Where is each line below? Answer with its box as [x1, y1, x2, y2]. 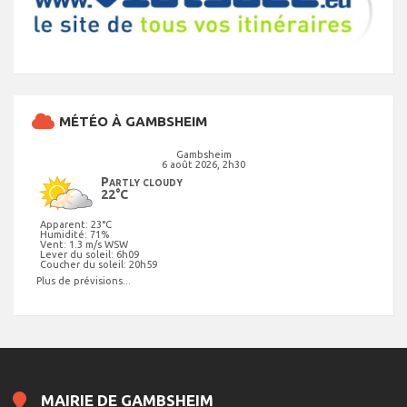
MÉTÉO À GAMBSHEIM [59, 114, 207, 130]
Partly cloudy [101, 174, 183, 190]
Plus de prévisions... [36, 275, 131, 287]
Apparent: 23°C [40, 219, 112, 231]
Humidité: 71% [40, 229, 109, 241]
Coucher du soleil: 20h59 [40, 259, 157, 271]
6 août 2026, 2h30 [162, 159, 245, 171]
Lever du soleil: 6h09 [40, 249, 139, 261]
